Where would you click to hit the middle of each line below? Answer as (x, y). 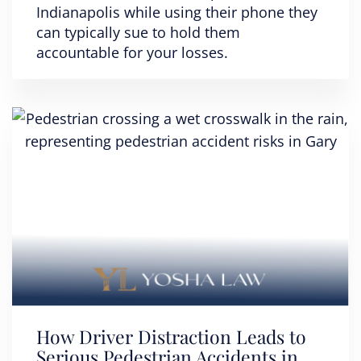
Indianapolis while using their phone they (177, 12)
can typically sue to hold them (138, 32)
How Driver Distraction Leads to (171, 336)
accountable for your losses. (132, 52)
